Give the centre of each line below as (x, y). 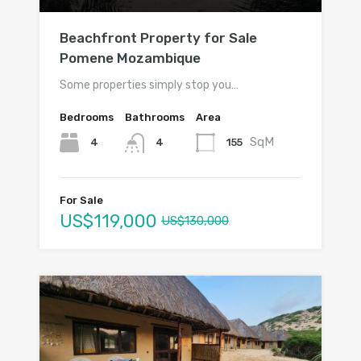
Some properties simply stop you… (149, 85)
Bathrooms (155, 118)
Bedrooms (87, 118)
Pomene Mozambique (130, 58)
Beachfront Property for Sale (158, 38)
